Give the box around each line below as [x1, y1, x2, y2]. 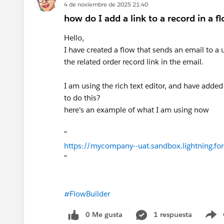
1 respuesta [153, 209, 192, 219]
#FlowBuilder [64, 188, 110, 198]
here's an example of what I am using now [64, 104, 211, 114]
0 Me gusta [85, 209, 122, 219]
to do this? [64, 92, 102, 102]
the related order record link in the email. [64, 56, 205, 66]
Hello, [64, 32, 86, 42]
